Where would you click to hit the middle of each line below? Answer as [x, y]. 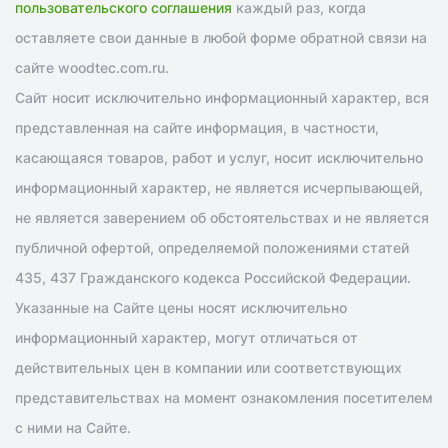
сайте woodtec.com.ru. [92, 67]
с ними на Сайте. [73, 427]
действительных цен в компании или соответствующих [208, 367]
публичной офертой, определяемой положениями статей [212, 247]
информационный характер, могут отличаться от [186, 337]
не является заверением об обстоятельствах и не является [222, 217]
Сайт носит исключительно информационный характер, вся [222, 97]
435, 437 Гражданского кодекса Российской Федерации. [213, 277]
